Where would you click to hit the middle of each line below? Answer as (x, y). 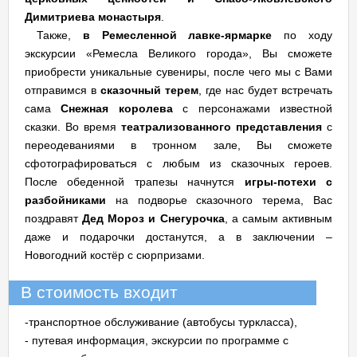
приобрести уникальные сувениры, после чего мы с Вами (178, 72)
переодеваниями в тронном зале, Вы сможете (178, 145)
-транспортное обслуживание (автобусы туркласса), (161, 322)
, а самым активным (279, 218)
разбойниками (65, 200)
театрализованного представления (222, 127)
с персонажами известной (253, 108)
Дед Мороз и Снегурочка (153, 218)
